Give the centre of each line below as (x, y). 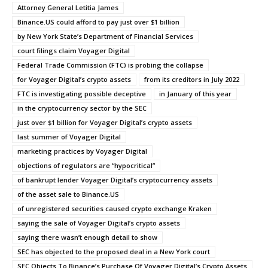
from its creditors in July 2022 (192, 79)
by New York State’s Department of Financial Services (105, 36)
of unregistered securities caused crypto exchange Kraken (115, 208)
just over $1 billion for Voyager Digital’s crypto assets (105, 122)
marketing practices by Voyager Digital (82, 151)
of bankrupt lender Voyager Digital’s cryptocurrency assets (115, 179)
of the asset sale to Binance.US (68, 194)
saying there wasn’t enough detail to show (87, 237)
